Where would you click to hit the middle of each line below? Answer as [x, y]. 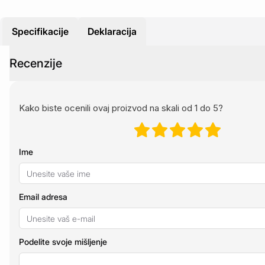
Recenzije [36, 63]
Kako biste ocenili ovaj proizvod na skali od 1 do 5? [121, 108]
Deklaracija [112, 31]
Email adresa [43, 197]
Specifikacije [40, 31]
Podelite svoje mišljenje [63, 242]
